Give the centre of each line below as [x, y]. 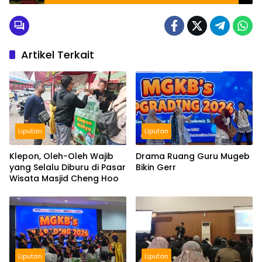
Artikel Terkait [58, 55]
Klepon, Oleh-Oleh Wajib [61, 156]
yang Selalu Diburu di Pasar [68, 167]
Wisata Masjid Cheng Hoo [64, 178]
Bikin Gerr [156, 167]
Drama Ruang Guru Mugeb [193, 156]
